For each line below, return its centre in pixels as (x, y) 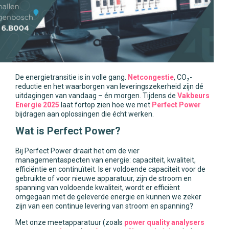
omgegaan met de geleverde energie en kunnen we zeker (108, 197)
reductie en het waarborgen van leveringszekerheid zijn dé (109, 86)
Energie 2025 (37, 105)
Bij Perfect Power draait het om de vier (77, 151)
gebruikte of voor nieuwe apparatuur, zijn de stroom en (104, 178)
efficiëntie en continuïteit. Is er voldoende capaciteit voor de (110, 169)
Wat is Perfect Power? (68, 131)
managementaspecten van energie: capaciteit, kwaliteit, (106, 160)
